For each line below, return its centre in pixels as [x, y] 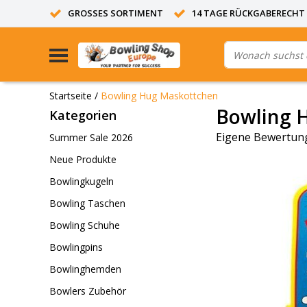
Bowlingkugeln [82, 181]
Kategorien [83, 115]
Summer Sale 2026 [91, 137]
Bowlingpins [76, 247]
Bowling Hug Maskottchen [159, 95]
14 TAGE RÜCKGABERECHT [248, 13]
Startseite [71, 95]
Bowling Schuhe [85, 225]
